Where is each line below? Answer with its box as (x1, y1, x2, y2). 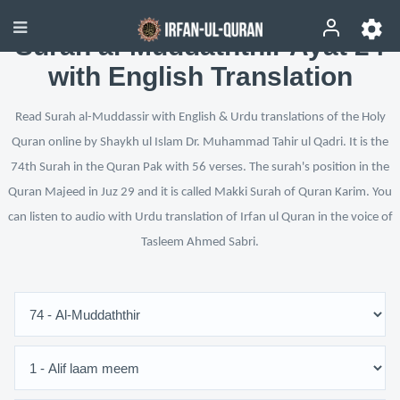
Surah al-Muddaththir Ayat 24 (15, 31, 385, 61)
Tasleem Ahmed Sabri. (141, 236, 259, 249)
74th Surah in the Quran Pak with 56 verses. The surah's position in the (11, 161, 389, 174)
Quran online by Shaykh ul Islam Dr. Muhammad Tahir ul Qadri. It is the (12, 136, 388, 149)
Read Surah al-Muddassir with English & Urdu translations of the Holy (14, 111, 386, 124)
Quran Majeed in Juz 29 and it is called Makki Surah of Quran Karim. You (8, 186, 392, 199)
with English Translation (47, 62, 353, 91)
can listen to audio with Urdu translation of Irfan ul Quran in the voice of (7, 211, 393, 224)
